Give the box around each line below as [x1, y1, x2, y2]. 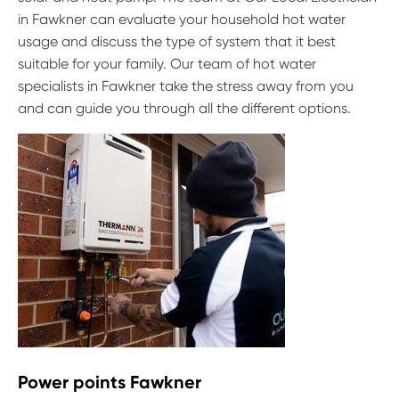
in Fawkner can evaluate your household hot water [18, 11, 346, 28]
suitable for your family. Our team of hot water [18, 55, 316, 73]
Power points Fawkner [18, 371, 201, 394]
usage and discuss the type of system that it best [18, 33, 336, 51]
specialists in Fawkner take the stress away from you [18, 77, 354, 95]
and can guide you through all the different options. [18, 100, 351, 118]
